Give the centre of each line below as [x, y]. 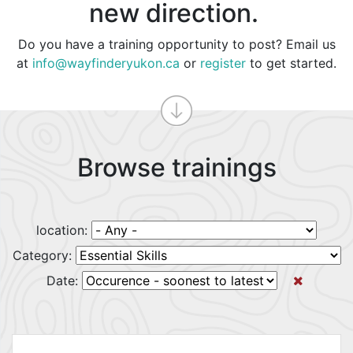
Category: [44, 255]
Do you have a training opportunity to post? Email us [176, 44]
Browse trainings [176, 167]
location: [64, 230]
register [223, 63]
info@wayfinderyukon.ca [106, 63]
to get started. [291, 63]
